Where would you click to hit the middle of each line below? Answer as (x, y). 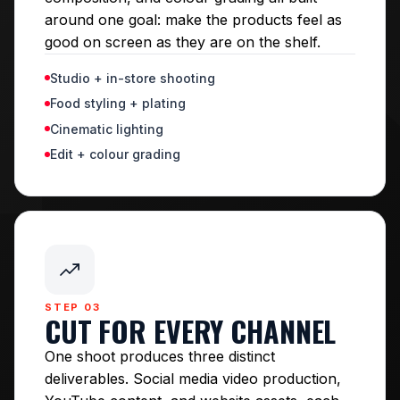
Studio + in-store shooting (133, 78)
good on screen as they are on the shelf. (183, 42)
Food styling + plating (118, 103)
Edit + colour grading (115, 154)
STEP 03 (73, 307)
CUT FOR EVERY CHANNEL (191, 331)
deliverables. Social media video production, (193, 379)
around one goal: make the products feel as (193, 19)
